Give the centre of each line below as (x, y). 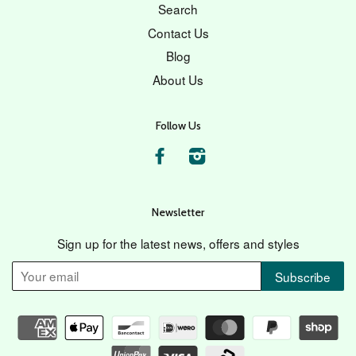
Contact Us (178, 32)
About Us (178, 80)
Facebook (195, 156)
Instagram (233, 156)
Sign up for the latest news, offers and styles (178, 243)
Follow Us (178, 125)
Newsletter (178, 212)
